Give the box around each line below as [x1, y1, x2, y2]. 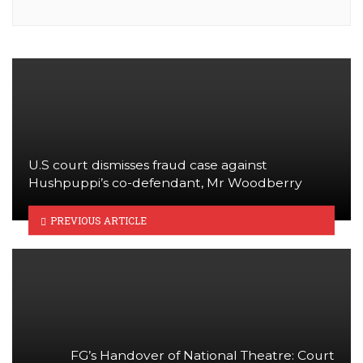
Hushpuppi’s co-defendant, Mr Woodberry [28, 175, 302, 191]
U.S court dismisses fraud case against [28, 157, 267, 173]
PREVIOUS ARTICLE [49, 213, 147, 227]
